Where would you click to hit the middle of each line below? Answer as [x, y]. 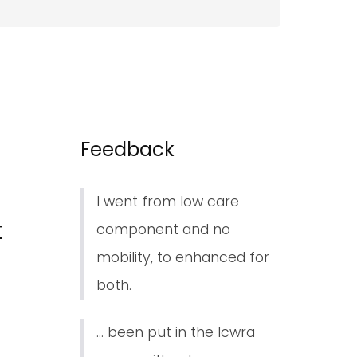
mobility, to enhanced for [183, 257]
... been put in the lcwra [176, 332]
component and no [163, 229]
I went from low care [168, 201]
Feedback [127, 149]
